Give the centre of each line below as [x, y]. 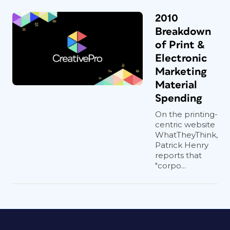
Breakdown [183, 32]
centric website [185, 124]
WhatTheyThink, [186, 135]
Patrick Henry [182, 145]
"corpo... [170, 166]
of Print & [180, 45]
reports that [178, 155]
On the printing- [186, 114]
